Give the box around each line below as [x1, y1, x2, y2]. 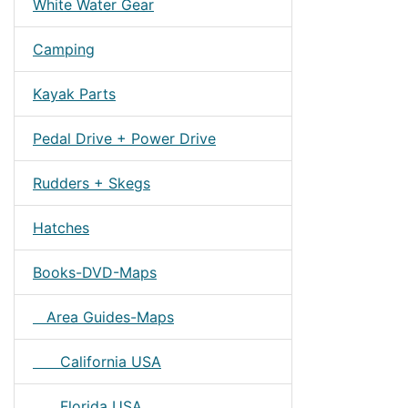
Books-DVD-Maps [33, 263, 157, 281]
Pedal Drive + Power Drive [33, 129, 216, 148]
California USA [33, 352, 161, 371]
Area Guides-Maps [33, 308, 174, 326]
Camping [33, 40, 95, 58]
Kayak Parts [33, 85, 116, 103]
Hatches [33, 219, 89, 237]
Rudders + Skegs [33, 174, 150, 192]
